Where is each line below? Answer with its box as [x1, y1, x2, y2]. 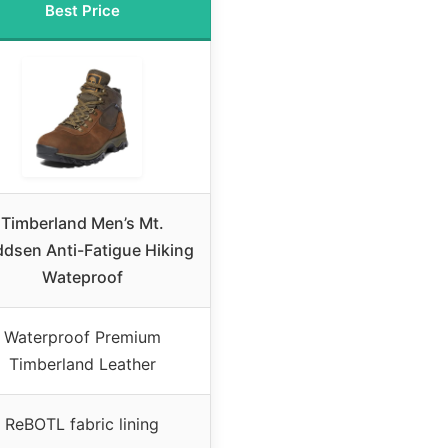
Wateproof [41, 266, 123, 287]
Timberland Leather [8, 353, 156, 374]
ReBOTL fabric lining [5, 413, 159, 434]
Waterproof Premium [3, 326, 161, 347]
